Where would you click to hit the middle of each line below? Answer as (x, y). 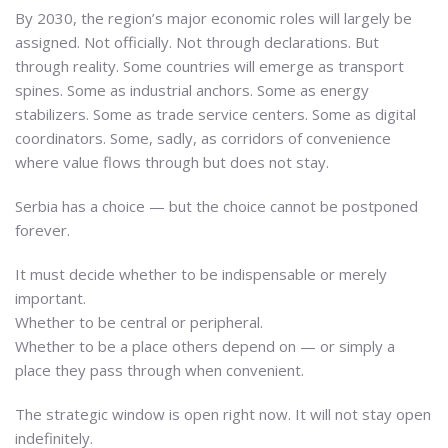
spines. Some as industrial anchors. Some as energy (192, 89)
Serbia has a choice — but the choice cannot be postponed (216, 205)
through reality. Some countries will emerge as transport (209, 65)
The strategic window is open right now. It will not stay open (223, 413)
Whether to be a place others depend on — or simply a (205, 345)
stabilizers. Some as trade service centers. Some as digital (215, 113)
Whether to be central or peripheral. (139, 321)
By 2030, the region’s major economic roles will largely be (213, 17)
